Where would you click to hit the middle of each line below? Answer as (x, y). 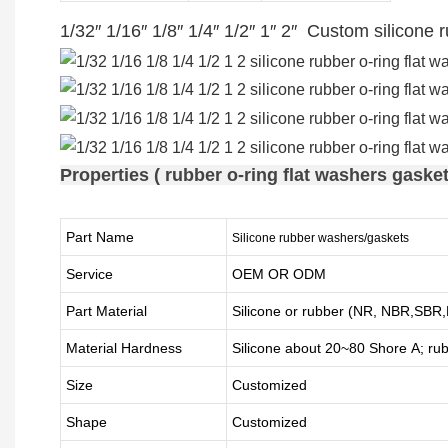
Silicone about (278, 348)
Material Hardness (123, 348)
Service (89, 274)
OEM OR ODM (278, 274)
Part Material (106, 311)
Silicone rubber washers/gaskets (320, 238)
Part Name (99, 237)
